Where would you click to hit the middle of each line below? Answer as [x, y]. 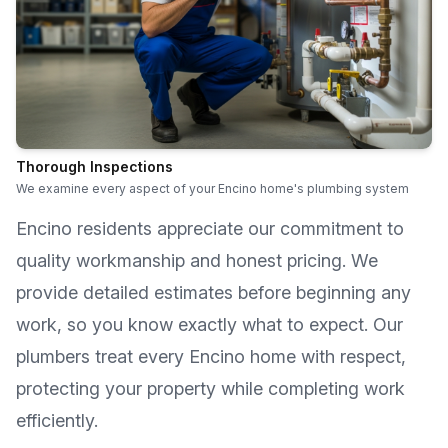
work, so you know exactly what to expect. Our [209, 324]
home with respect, [325, 356]
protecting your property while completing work [210, 388]
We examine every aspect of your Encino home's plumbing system [212, 188]
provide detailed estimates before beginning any [213, 292]
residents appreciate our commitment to [238, 228]
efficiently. [57, 420]
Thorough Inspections [94, 166]
